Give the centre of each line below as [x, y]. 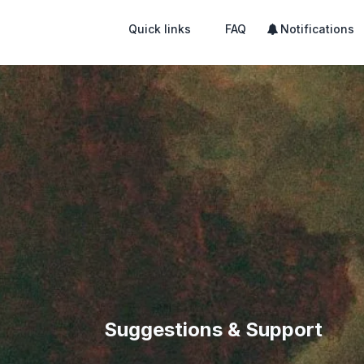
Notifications [317, 29]
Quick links [160, 29]
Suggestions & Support [213, 329]
